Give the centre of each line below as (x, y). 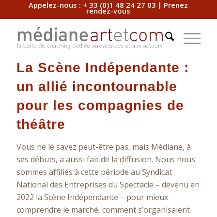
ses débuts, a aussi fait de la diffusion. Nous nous (106, 159)
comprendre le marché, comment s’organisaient (103, 209)
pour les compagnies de (100, 105)
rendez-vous (108, 11)
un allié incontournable (97, 86)
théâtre (41, 124)
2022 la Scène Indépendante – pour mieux (92, 197)
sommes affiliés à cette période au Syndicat (94, 172)
